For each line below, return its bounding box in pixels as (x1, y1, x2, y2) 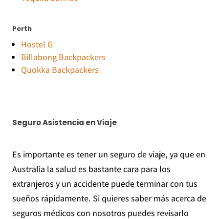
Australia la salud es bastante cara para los (12, 163, 171, 175)
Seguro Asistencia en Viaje (12, 117, 117, 128)
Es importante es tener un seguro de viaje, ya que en (12, 149, 205, 160)
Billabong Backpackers (21, 51, 106, 63)
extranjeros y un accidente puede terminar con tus (12, 178, 197, 190)
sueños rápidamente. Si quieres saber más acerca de (12, 193, 206, 204)
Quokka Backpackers (21, 64, 99, 76)
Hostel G (21, 39, 53, 50)
